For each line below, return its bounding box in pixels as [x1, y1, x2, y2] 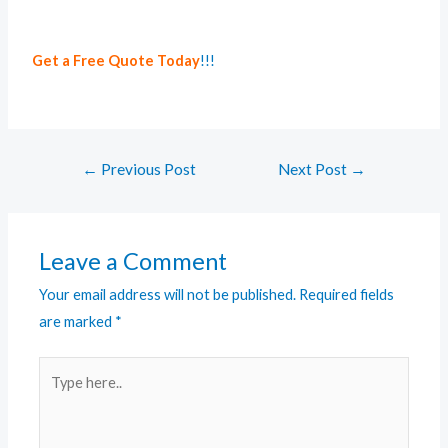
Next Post [278, 159, 351, 178]
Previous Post [97, 159, 196, 178]
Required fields [299, 286, 395, 304]
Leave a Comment [39, 247, 228, 276]
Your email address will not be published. [39, 286, 297, 304]
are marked [39, 313, 116, 331]
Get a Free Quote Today [32, 51, 201, 69]
